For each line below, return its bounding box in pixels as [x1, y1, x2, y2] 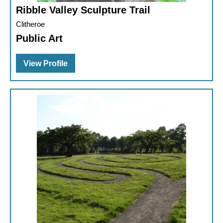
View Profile [23, 59, 68, 68]
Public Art [16, 33, 63, 44]
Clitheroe [16, 20, 45, 29]
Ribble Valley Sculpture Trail [16, 4, 150, 16]
